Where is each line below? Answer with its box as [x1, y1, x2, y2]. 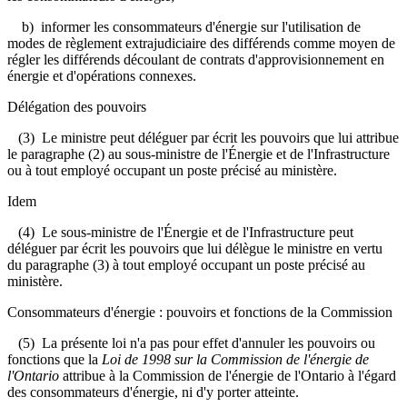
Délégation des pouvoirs [7, 98, 146, 114]
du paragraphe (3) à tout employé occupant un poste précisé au [7, 256, 365, 273]
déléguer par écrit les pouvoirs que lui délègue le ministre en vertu [7, 240, 382, 256]
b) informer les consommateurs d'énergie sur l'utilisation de [7, 18, 361, 35]
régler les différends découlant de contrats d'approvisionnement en [7, 51, 384, 67]
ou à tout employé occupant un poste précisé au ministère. [7, 162, 337, 178]
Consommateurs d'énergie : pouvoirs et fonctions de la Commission [7, 303, 392, 320]
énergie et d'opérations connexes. [7, 67, 196, 84]
